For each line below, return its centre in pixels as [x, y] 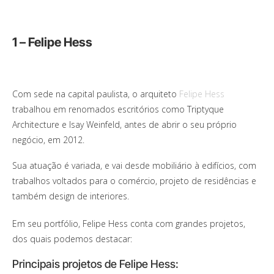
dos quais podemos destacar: [72, 239]
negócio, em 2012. [48, 140]
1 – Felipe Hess [52, 43]
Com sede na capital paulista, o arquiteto [96, 94]
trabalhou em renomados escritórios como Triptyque [118, 109]
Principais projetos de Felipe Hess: [95, 264]
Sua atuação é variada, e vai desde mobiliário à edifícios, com [134, 166]
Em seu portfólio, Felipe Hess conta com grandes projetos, [129, 224]
